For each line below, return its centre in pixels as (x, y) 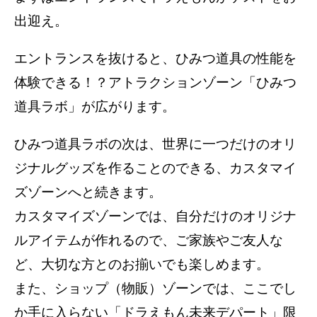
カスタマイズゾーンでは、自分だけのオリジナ (155, 217)
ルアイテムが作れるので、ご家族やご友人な (149, 241)
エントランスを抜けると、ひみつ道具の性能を (155, 59)
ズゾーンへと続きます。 (88, 192)
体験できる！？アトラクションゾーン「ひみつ (155, 83)
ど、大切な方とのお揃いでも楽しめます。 (142, 265)
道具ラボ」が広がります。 (95, 107)
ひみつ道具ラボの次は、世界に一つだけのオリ (155, 144)
